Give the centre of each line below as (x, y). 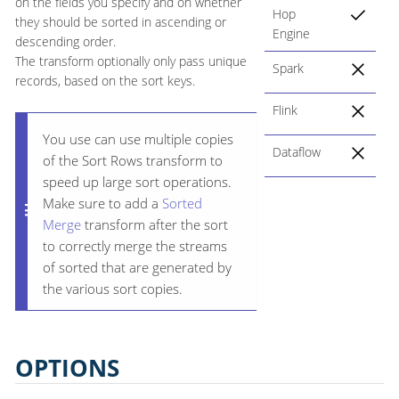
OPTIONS (67, 368)
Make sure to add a (102, 203)
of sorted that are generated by (137, 267)
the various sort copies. (113, 288)
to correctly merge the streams (135, 245)
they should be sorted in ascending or (121, 22)
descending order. (65, 42)
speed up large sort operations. (137, 181)
